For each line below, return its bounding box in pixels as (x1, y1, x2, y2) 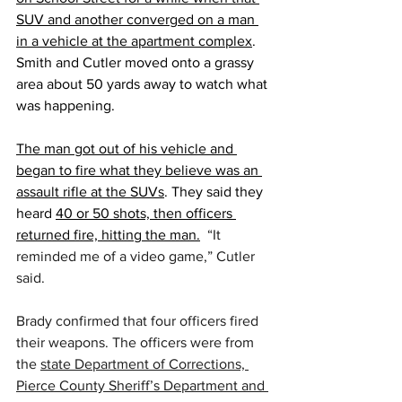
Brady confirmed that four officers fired (16, 313, 262, 329)
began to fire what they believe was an (16, 162, 262, 179)
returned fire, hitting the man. (16, 227, 200, 243)
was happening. (16, 98, 115, 114)
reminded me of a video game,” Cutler (16, 249, 258, 265)
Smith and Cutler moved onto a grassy (16, 55, 258, 71)
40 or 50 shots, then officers (56, 205, 236, 222)
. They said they (164, 184, 267, 200)
